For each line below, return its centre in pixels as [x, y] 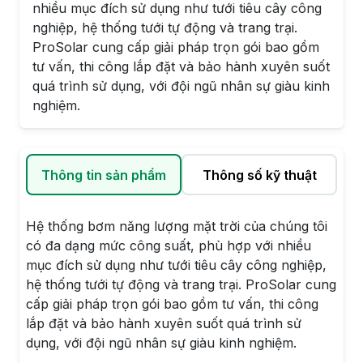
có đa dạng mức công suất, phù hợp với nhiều [169, 246]
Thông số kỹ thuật [259, 175]
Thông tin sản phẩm [104, 175]
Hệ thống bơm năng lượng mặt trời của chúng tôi [177, 226]
